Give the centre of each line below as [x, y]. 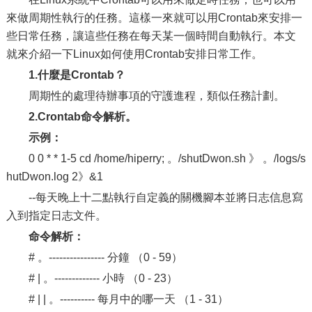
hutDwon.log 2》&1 [54, 177]
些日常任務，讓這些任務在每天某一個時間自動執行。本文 [151, 36]
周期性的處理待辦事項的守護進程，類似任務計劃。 [156, 96]
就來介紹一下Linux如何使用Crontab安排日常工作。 [134, 54]
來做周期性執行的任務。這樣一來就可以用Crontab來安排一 [154, 18]
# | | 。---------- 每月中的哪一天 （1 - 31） [128, 299]
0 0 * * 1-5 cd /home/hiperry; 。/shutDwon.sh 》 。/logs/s [167, 158]
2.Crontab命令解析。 [82, 117]
